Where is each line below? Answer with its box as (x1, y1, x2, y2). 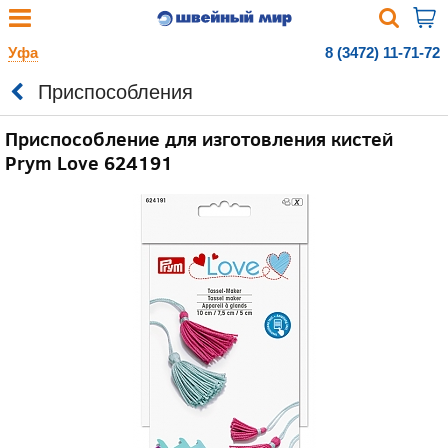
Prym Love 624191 (5, 149, 173, 175)
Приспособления (38, 80, 193, 103)
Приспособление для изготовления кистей (5, 125, 393, 151)
